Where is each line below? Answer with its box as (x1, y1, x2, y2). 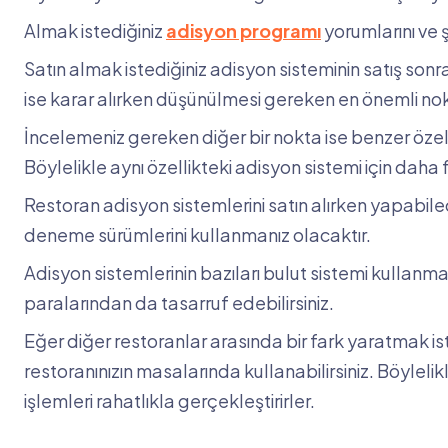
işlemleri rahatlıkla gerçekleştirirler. (24, 389, 318, 413)
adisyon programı (166, 19, 321, 43)
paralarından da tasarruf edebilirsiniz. (24, 291, 334, 315)
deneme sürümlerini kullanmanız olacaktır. (24, 223, 371, 247)
